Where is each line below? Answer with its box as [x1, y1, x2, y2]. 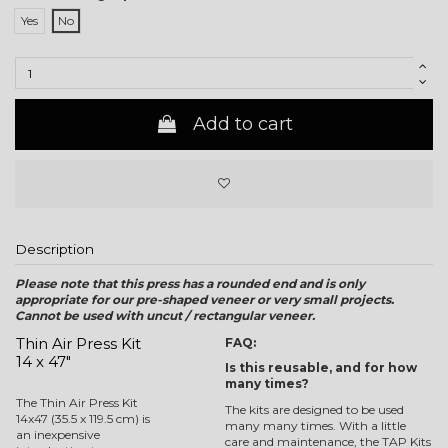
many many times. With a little [225, 417, 406, 433]
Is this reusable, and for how [225, 360, 417, 376]
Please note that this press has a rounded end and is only [15, 275, 365, 291]
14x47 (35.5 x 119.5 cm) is [16, 410, 150, 426]
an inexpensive [16, 426, 100, 442]
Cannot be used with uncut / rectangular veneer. [15, 307, 318, 323]
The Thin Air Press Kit [16, 394, 138, 410]
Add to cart [192, 112, 293, 135]
